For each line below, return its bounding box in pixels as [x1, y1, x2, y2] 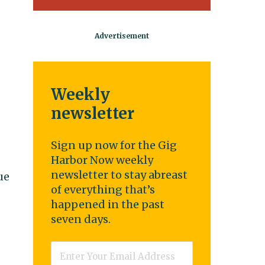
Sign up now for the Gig [51, 138, 177, 152]
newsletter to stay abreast [51, 168, 188, 182]
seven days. [51, 212, 111, 226]
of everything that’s [51, 183, 155, 196]
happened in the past [51, 198, 164, 211]
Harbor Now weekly [51, 153, 153, 167]
